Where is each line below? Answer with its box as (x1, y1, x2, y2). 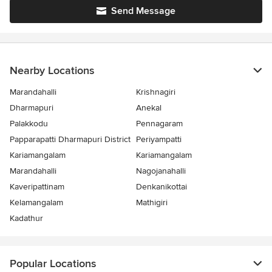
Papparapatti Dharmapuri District (10, 134, 131, 144)
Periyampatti (136, 134, 182, 144)
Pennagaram (136, 118, 183, 129)
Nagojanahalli (136, 166, 186, 176)
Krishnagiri (136, 87, 175, 97)
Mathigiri (136, 197, 168, 208)
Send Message (111, 5, 175, 17)
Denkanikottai (136, 182, 187, 192)
